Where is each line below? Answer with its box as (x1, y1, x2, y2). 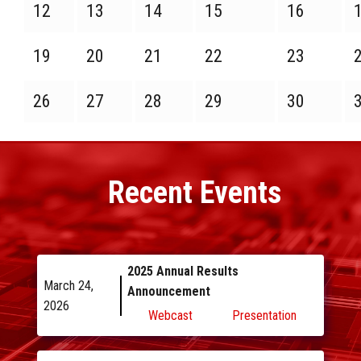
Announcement (127, 284, 210, 300)
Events (200, 175, 282, 211)
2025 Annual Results (127, 263, 239, 280)
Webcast (148, 307, 193, 323)
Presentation (231, 307, 297, 323)
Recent (108, 175, 193, 211)
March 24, (43, 277, 93, 293)
